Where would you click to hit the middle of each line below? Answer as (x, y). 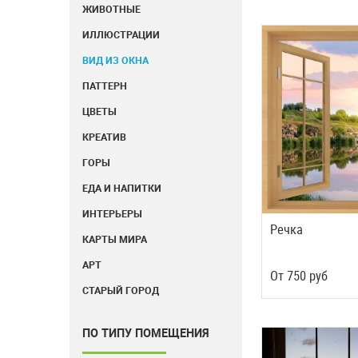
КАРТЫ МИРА (115, 239)
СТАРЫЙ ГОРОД (121, 290)
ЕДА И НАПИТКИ (122, 188)
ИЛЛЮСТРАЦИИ (121, 35)
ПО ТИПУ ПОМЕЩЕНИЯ (146, 333)
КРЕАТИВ (104, 137)
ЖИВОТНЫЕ (111, 9)
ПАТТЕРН (105, 86)
